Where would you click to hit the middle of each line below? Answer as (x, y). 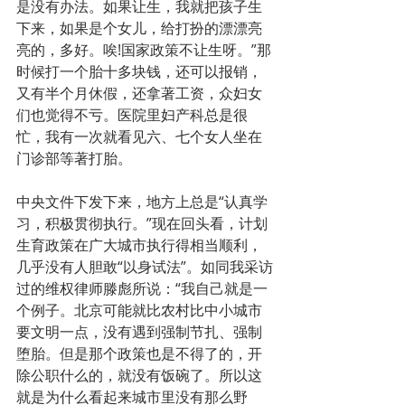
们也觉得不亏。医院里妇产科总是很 (132, 114)
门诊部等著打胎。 (74, 158)
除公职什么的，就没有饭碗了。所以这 (139, 375)
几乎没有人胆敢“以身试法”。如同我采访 (145, 266)
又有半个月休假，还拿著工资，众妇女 (139, 93)
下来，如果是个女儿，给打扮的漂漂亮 (139, 28)
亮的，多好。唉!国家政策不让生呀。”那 (144, 49)
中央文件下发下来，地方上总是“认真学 (142, 201)
